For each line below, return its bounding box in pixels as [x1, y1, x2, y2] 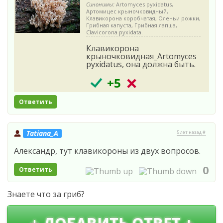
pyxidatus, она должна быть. [86, 58, 196, 70]
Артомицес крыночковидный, [86, 7, 168, 15]
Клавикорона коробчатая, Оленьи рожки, [86, 14, 201, 22]
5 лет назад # [177, 129, 206, 135]
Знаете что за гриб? [7, 188, 85, 200]
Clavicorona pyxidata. [86, 28, 143, 36]
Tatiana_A [26, 128, 59, 138]
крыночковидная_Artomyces [86, 50, 197, 62]
